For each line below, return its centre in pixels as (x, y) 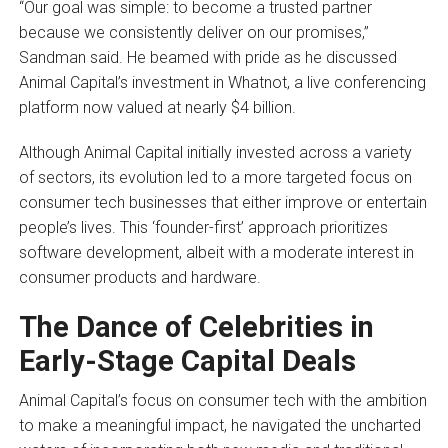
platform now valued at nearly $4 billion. (157, 107)
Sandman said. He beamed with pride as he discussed (207, 57)
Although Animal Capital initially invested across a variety (215, 152)
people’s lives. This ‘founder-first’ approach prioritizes (203, 227)
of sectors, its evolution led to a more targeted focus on (215, 177)
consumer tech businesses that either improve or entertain (222, 202)
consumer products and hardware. (139, 277)
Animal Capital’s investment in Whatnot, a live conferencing (222, 82)
